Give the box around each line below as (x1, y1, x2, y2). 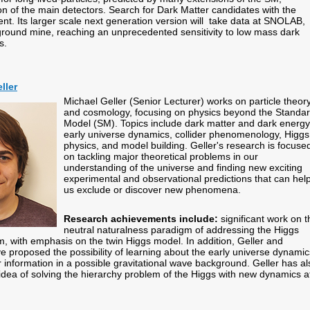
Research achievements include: (64, 213, 218, 224)
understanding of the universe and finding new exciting (64, 162, 302, 173)
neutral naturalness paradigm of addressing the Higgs (64, 224, 299, 235)
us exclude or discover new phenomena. (64, 184, 246, 195)
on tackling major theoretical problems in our (64, 151, 258, 162)
